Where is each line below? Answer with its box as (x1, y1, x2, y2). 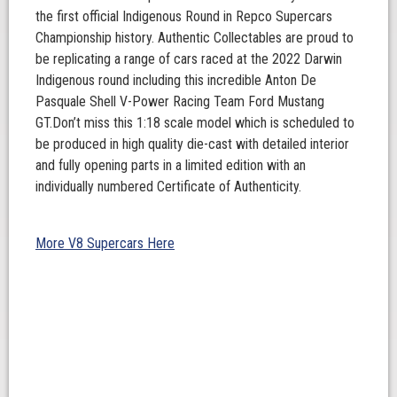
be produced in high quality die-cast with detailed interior (35, 136, 349, 152)
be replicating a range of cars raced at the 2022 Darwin (35, 51, 342, 67)
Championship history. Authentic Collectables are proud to (35, 29, 354, 46)
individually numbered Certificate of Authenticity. (35, 178, 301, 195)
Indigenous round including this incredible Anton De (35, 72, 316, 89)
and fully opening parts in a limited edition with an (35, 157, 306, 174)
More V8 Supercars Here (35, 235, 175, 252)
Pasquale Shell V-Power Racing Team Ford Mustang (35, 93, 324, 110)
